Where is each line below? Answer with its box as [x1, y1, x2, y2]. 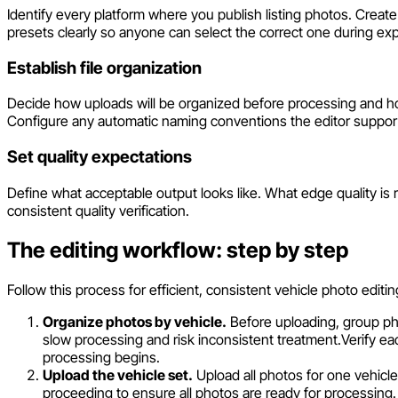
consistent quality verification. [7, 201, 189, 219]
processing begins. [43, 347, 160, 366]
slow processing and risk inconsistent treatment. [43, 330, 341, 348]
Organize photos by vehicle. [43, 312, 227, 330]
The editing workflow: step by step [7, 236, 348, 263]
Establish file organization [7, 57, 202, 78]
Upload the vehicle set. [43, 365, 193, 384]
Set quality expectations [7, 147, 192, 168]
